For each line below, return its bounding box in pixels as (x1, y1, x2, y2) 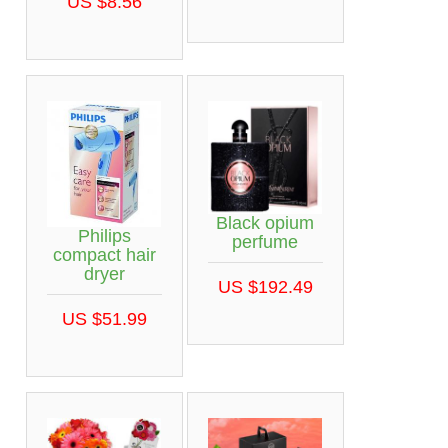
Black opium (216, 213, 314, 234)
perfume (232, 232, 298, 253)
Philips (77, 226, 131, 247)
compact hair (52, 245, 156, 266)
